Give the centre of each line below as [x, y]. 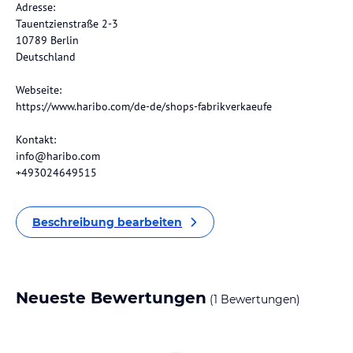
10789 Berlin [47, 40]
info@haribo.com [58, 156]
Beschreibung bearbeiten [107, 222]
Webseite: [39, 90]
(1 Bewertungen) [253, 299]
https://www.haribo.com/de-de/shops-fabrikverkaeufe [144, 106]
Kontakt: [36, 139]
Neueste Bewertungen [111, 298]
